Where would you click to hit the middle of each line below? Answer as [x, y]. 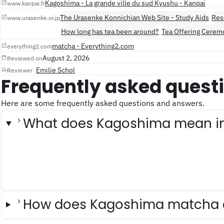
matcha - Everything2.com [93, 46]
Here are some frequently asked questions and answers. [105, 103]
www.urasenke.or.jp [33, 17]
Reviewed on [25, 58]
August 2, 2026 [66, 58]
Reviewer [20, 70]
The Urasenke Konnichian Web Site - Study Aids [134, 17]
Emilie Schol [55, 70]
